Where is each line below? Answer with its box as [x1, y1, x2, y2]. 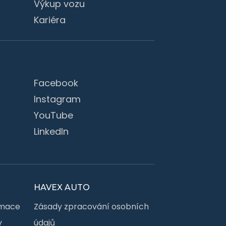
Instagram [34, 92, 81, 105]
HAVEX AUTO [34, 182, 90, 192]
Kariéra [34, 13, 66, 26]
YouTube [34, 108, 73, 122]
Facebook [34, 76, 78, 89]
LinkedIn [34, 125, 69, 138]
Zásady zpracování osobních [34, 200, 149, 212]
